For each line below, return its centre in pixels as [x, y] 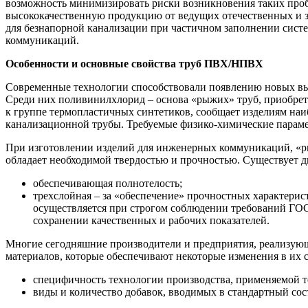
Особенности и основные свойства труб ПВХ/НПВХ [134, 63]
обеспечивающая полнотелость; [108, 183]
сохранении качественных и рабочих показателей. [151, 220]
